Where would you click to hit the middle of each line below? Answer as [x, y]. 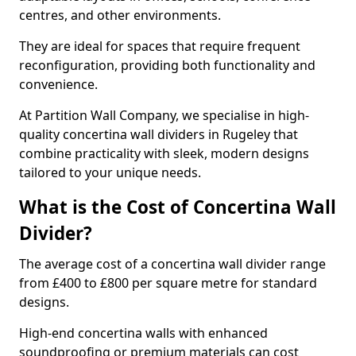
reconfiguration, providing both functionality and [167, 65]
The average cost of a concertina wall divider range [172, 264]
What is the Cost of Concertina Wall [178, 207]
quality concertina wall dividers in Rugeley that [159, 134]
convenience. [60, 84]
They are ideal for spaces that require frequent [160, 46]
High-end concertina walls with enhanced [143, 333]
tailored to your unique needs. [110, 172]
